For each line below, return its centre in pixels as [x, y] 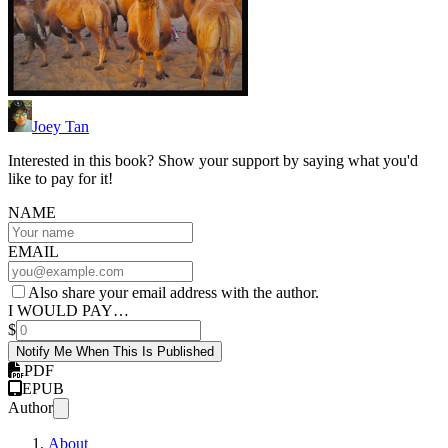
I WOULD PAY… [68, 311]
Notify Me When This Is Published [115, 352]
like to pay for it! [60, 179]
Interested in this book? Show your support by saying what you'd [213, 161]
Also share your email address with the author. [173, 293]
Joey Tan [60, 127]
